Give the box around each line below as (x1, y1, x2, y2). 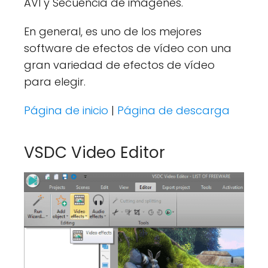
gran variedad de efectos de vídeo (24, 57, 215, 72)
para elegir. (24, 74, 86, 89)
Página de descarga (117, 102, 230, 118)
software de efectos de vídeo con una (24, 40, 232, 56)
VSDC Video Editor (24, 141, 165, 163)
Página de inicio (24, 102, 111, 118)
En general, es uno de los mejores (24, 23, 202, 39)
